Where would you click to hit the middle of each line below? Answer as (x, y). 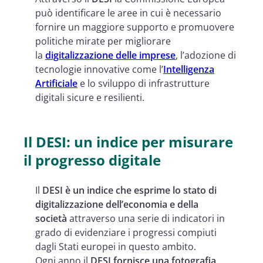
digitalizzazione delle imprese (110, 55)
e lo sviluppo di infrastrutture (144, 83)
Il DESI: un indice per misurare (128, 141)
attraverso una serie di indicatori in (146, 218)
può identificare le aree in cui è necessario (128, 13)
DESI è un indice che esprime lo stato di (129, 190)
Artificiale (56, 83)
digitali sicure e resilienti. (90, 97)
